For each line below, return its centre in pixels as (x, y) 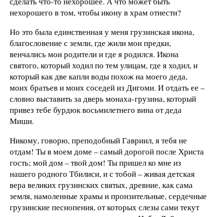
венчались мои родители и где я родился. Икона (94, 54)
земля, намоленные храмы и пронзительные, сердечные (108, 196)
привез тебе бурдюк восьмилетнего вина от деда (96, 109)
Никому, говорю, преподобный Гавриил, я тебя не (98, 140)
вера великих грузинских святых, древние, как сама (101, 185)
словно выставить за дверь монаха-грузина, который (103, 98)
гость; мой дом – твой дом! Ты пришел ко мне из (95, 162)
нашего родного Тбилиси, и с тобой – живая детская (102, 173)
